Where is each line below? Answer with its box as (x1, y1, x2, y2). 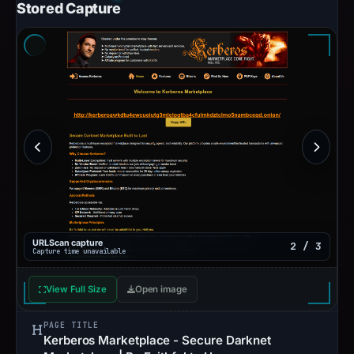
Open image (134, 283, 187, 295)
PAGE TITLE (43, 319, 99, 330)
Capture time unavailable (32, 246, 126, 256)
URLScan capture (32, 237, 103, 248)
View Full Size (45, 283, 107, 295)
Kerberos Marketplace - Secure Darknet (43, 332, 272, 348)
